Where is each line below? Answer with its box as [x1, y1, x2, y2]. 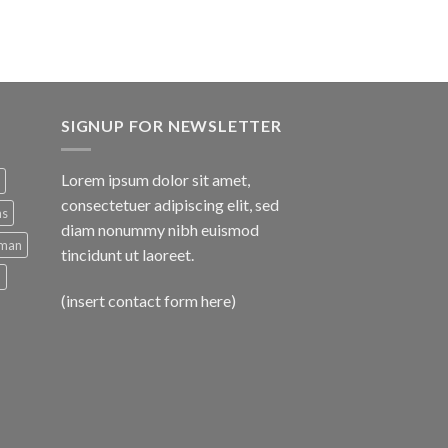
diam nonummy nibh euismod [61, 220, 259, 240]
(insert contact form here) [61, 291, 236, 311]
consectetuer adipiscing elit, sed [61, 195, 279, 215]
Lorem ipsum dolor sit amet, [61, 170, 250, 190]
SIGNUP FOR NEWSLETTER [61, 115, 282, 135]
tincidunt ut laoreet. [61, 245, 194, 265]
